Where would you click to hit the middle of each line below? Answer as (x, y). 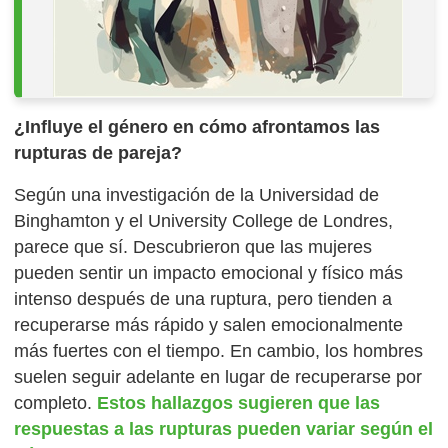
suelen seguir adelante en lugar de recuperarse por (218, 377)
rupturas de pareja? (98, 153)
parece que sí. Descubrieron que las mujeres (193, 247)
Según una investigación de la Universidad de (197, 195)
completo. (56, 403)
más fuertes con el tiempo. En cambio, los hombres (219, 351)
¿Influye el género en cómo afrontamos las (197, 127)
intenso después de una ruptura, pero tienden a (203, 299)
